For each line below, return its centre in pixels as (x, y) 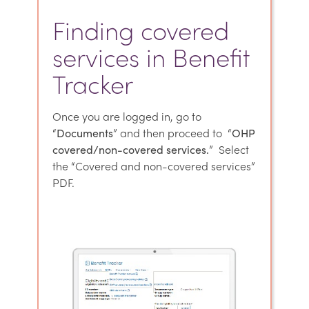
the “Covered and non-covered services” (154, 166)
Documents (85, 133)
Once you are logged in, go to (127, 116)
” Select (229, 149)
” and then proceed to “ (172, 133)
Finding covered (141, 30)
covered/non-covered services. (131, 149)
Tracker (93, 83)
